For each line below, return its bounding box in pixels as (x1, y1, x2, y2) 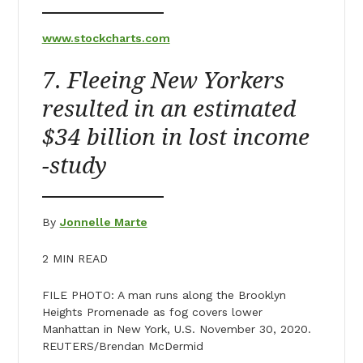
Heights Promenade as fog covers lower (41, 305, 263, 318)
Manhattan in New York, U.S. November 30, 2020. (41, 322, 311, 335)
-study (41, 152, 107, 179)
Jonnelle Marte (59, 215, 147, 228)
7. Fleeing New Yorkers (41, 66, 284, 94)
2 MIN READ (41, 251, 108, 265)
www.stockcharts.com (41, 31, 170, 45)
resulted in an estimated (41, 95, 296, 122)
